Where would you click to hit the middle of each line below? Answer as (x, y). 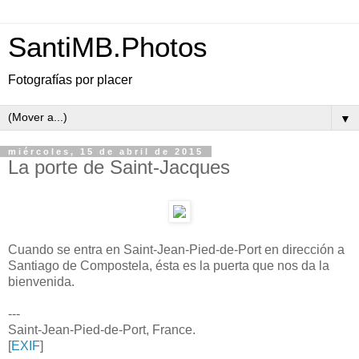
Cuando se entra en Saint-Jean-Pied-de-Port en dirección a (176, 249)
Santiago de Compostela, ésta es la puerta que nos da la (169, 265)
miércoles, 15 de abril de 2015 (106, 151)
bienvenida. (41, 281)
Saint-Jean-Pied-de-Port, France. (102, 329)
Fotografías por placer (70, 80)
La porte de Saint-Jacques (119, 167)
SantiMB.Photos (108, 47)
